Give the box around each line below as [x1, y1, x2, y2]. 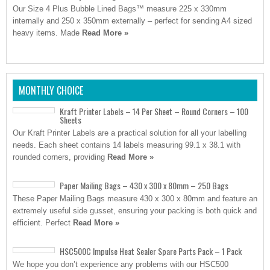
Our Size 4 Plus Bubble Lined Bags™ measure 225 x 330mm [13, 4, 227, 13]
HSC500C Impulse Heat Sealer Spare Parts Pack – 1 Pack [60, 245, 242, 257]
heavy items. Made [13, 28, 82, 37]
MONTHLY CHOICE [19, 83, 83, 98]
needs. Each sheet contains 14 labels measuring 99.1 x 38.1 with [13, 140, 240, 149]
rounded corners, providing [13, 152, 107, 162]
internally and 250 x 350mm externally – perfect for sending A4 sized [13, 16, 252, 25]
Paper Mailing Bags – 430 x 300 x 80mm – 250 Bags [60, 179, 228, 192]
